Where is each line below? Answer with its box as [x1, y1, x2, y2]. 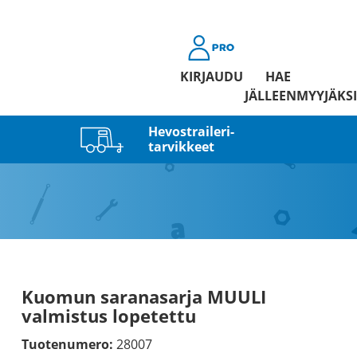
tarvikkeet [147, 137, 214, 155]
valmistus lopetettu [21, 304, 196, 328]
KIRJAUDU [179, 68, 243, 85]
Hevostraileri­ [147, 122, 234, 140]
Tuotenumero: [21, 335, 113, 353]
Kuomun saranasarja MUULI [21, 284, 266, 308]
